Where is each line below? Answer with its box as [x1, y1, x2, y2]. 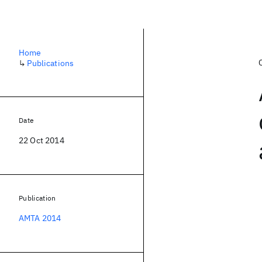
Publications [27, 58, 74, 68]
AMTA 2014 [19, 213, 61, 223]
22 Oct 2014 [19, 135, 64, 146]
